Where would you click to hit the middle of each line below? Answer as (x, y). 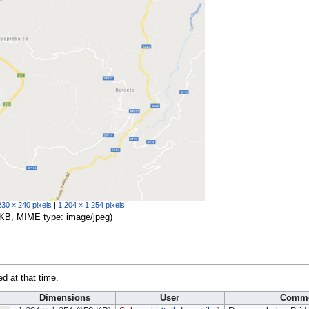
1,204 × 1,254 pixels (91, 205)
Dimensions (64, 298)
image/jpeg (88, 217)
